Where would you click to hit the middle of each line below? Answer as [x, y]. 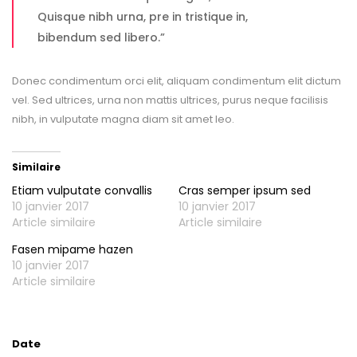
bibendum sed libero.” [101, 37]
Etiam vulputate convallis [82, 190]
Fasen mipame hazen [73, 249]
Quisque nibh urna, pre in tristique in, [143, 17]
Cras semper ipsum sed [245, 190]
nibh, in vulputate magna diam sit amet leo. [123, 119]
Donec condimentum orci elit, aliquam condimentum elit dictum [177, 81]
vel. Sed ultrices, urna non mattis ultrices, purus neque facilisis [170, 100]
